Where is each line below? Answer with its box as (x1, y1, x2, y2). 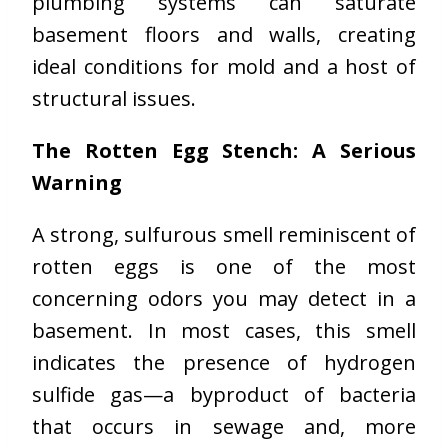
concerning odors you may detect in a (32, 285, 416, 313)
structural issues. (32, 85, 196, 113)
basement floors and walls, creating (32, 21, 416, 49)
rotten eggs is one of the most (32, 253, 416, 281)
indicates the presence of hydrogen (32, 349, 416, 377)
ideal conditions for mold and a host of (32, 53, 416, 81)
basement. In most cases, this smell (32, 317, 416, 345)
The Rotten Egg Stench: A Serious (32, 137, 416, 165)
